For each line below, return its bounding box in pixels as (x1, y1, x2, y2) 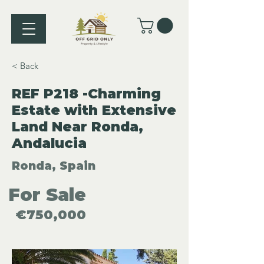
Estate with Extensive (12, 102, 176, 119)
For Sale (8, 184, 86, 206)
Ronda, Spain (12, 159, 95, 173)
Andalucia (12, 135, 87, 152)
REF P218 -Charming (12, 85, 161, 103)
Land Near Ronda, (12, 118, 143, 136)
